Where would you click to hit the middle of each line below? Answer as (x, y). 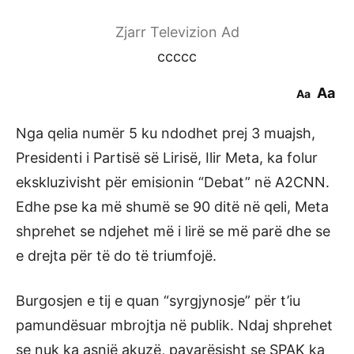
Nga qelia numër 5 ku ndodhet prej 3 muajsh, (166, 133)
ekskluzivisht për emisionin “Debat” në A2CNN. (173, 182)
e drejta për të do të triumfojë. (116, 256)
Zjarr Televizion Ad (177, 32)
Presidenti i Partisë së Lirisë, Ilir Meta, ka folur (167, 158)
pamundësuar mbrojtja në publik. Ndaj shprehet (174, 325)
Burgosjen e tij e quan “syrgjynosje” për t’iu (158, 301)
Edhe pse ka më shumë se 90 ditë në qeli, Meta (172, 207)
